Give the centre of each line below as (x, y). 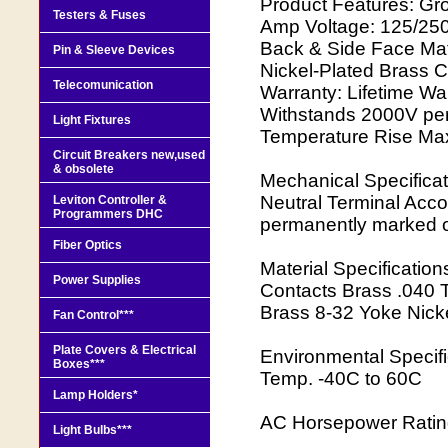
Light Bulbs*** (92, 429)
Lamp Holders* (95, 394)
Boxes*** (79, 363)
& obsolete (83, 168)
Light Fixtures (92, 119)
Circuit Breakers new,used (129, 154)
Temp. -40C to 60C (341, 378)
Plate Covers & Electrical (124, 349)
